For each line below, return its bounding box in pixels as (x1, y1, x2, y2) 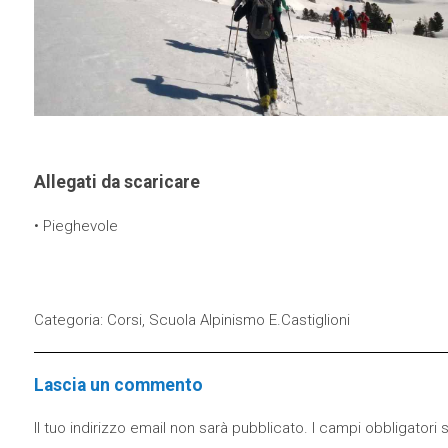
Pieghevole (42, 217, 118, 235)
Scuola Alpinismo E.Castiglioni (148, 311, 350, 329)
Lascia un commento (33, 374, 203, 395)
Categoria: (33, 311, 107, 329)
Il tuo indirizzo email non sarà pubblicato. (33, 419, 308, 438)
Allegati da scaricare (33, 172, 200, 193)
